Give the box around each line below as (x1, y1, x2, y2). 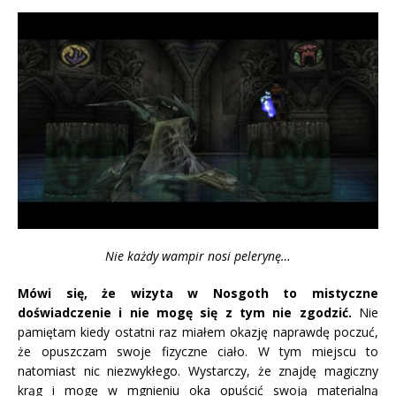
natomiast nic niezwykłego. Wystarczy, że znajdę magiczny (18, 362, 378, 380)
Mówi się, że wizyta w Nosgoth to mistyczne (18, 285, 378, 302)
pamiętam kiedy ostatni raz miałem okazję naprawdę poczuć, (18, 324, 378, 341)
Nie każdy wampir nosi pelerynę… (105, 247, 291, 265)
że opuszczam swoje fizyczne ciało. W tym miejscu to (18, 343, 378, 361)
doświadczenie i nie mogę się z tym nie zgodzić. (18, 304, 352, 322)
